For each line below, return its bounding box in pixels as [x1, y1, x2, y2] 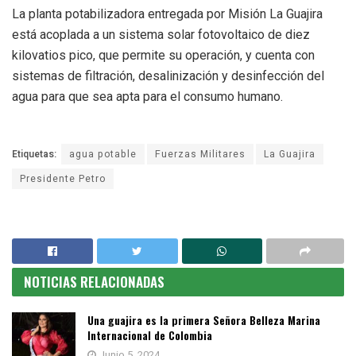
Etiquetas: [12, 147, 56, 162]
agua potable [69, 147, 137, 162]
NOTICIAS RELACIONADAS [24, 271, 164, 292]
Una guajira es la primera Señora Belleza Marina [87, 311, 320, 328]
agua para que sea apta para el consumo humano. [12, 89, 283, 105]
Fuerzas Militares [155, 147, 246, 162]
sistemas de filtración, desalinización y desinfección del [12, 68, 324, 84]
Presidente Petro [20, 172, 106, 187]
